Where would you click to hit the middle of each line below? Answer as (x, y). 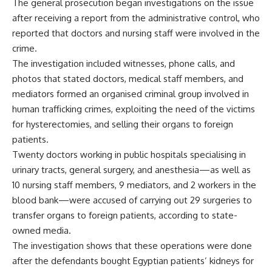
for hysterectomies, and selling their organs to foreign (123, 124)
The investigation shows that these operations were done (132, 246)
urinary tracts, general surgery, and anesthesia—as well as (131, 170)
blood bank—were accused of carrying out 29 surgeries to (132, 200)
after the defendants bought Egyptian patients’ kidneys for (133, 261)
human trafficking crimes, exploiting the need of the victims (134, 109)
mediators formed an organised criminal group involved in (131, 94)
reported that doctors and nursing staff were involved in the (136, 33)
